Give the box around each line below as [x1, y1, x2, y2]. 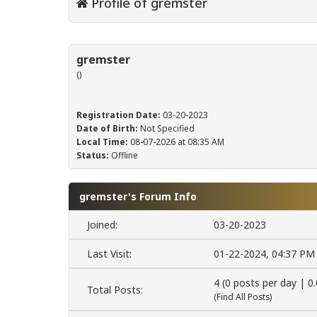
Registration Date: [76, 109, 161, 122]
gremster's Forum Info [79, 190, 197, 204]
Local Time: [76, 136, 128, 149]
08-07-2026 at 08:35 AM [128, 136, 224, 149]
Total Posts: [87, 282, 143, 296]
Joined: [87, 218, 117, 232]
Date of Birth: [76, 122, 138, 135]
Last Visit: [87, 247, 132, 261]
